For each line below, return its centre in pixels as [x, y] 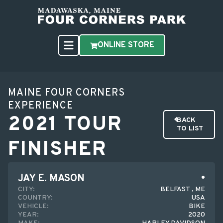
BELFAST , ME [183, 189]
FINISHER [57, 150]
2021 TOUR [65, 125]
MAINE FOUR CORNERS [66, 93]
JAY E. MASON [51, 179]
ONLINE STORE [126, 45]
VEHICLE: [33, 206]
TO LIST [190, 129]
